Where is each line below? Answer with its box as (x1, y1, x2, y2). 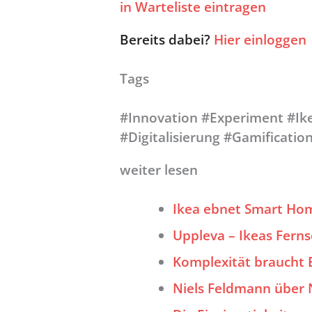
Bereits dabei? (120, 31, 214, 49)
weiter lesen (120, 160, 198, 178)
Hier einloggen (214, 31, 306, 49)
